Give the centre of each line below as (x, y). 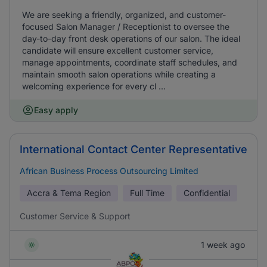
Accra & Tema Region (69, 193)
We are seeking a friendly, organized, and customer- (124, 15)
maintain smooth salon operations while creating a (119, 74)
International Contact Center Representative (133, 149)
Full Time (147, 193)
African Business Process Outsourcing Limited (109, 171)
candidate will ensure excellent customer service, (118, 50)
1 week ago (223, 245)
